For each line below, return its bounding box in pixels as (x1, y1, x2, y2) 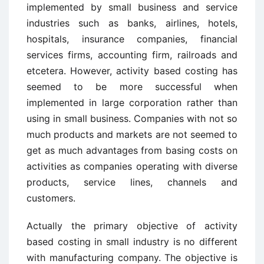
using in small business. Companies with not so (27, 113, 237, 124)
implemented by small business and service (27, 1, 237, 13)
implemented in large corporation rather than (27, 97, 237, 108)
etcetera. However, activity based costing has (27, 65, 237, 77)
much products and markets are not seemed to (27, 128, 237, 140)
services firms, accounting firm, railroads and (27, 49, 237, 61)
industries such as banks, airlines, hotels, (27, 17, 237, 29)
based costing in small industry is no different (27, 236, 237, 247)
